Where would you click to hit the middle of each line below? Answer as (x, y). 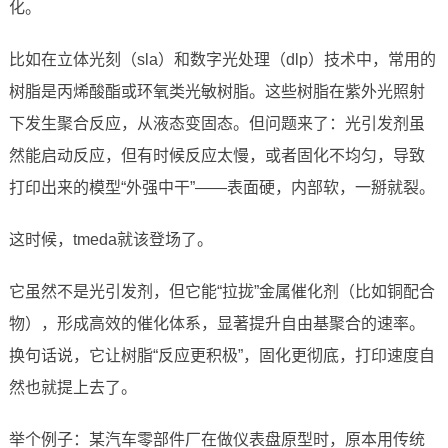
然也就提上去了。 (72, 388)
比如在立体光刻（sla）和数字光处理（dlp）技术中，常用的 (222, 60)
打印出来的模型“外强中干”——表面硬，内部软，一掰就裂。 (221, 188)
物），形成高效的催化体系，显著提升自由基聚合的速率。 (216, 324)
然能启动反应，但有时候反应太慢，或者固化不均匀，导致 (216, 156)
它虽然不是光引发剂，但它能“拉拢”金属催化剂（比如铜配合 (221, 292)
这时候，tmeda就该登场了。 (110, 240)
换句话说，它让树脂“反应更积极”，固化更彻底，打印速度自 (221, 356)
